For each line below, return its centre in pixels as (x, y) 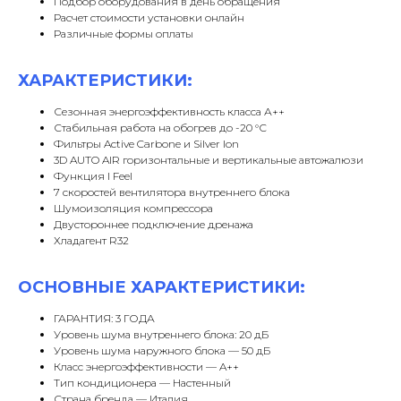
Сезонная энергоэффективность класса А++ (169, 112)
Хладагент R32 (91, 241)
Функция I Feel (93, 176)
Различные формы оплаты (124, 34)
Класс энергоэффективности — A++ (146, 367)
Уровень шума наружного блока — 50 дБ (162, 351)
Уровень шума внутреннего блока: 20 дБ (161, 335)
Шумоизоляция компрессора (133, 209)
